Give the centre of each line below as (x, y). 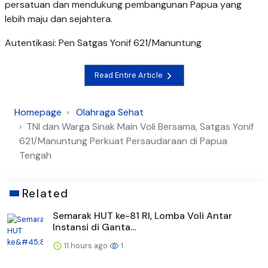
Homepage (38, 112)
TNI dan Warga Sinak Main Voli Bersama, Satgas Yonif (140, 126)
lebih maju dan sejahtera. (59, 19)
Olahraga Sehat (110, 112)
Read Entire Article (129, 75)
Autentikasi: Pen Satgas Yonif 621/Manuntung (103, 42)
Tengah (35, 155)
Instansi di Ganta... (94, 227)
